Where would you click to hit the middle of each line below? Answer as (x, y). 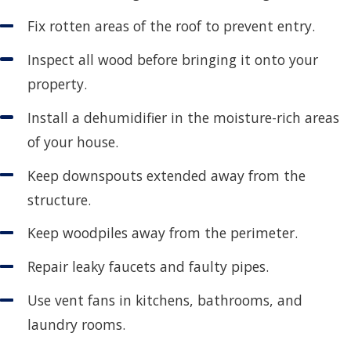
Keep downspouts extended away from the (166, 175)
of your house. (72, 141)
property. (59, 83)
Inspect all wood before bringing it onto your (172, 59)
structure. (59, 199)
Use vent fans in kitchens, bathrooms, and (165, 300)
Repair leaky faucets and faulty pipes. (148, 267)
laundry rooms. (76, 325)
